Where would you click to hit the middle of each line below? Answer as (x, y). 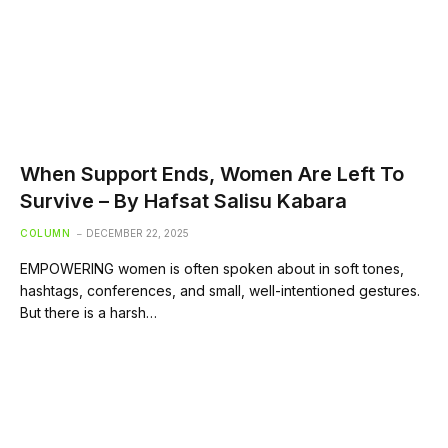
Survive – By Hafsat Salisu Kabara (183, 200)
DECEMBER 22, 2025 (137, 232)
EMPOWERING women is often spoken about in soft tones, (212, 268)
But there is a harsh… (88, 312)
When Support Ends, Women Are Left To (212, 173)
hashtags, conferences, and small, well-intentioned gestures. (220, 290)
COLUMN (45, 232)
